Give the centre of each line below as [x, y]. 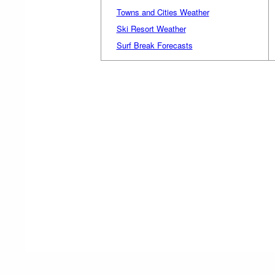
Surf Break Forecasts [154, 45]
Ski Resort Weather [151, 28]
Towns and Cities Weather [163, 12]
